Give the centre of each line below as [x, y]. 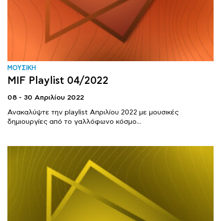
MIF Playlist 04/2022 [58, 81]
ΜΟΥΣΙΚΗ [22, 68]
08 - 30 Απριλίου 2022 [46, 97]
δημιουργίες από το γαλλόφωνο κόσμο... [74, 122]
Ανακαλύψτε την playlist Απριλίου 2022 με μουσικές [93, 112]
